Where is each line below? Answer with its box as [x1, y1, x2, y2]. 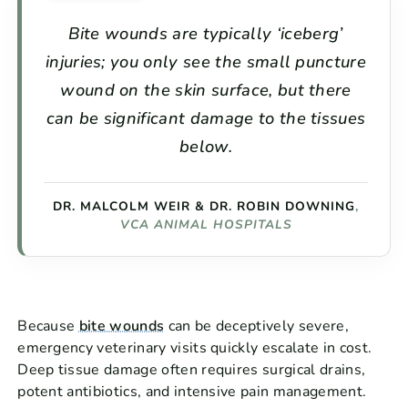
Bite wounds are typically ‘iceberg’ [68, 21, 343, 45]
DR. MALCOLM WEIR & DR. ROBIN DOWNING [53, 197, 355, 215]
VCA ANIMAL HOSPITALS [119, 215, 292, 233]
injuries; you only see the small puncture [45, 49, 367, 73]
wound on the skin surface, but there [60, 77, 352, 101]
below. [179, 134, 232, 158]
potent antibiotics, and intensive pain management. [17, 381, 367, 402]
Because [17, 315, 79, 336]
